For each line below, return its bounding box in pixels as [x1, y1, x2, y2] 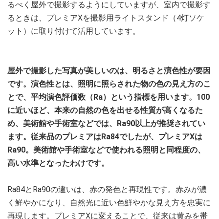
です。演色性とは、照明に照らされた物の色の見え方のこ [7, 79, 211, 89]
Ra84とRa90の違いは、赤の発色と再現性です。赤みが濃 [7, 185, 207, 195]
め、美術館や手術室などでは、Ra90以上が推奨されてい [7, 119, 205, 129]
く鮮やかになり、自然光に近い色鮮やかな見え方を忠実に [7, 198, 211, 208]
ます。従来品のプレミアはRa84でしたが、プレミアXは [7, 132, 202, 142]
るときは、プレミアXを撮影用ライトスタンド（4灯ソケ [7, 13, 204, 23]
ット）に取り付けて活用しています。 [7, 26, 140, 36]
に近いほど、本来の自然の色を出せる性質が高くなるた [7, 106, 203, 115]
